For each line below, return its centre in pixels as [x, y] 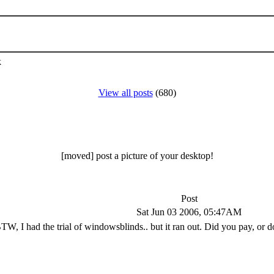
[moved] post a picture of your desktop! [137, 155]
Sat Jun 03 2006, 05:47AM [189, 212]
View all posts [125, 93]
